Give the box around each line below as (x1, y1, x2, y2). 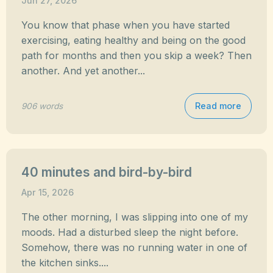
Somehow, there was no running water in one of (21, 241, 247, 253)
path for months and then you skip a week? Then (21, 49, 252, 62)
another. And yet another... (21, 65, 145, 77)
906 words (21, 101, 63, 111)
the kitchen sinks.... (21, 257, 108, 269)
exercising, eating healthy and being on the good (21, 34, 246, 46)
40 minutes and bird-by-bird (21, 165, 192, 180)
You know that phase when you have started (21, 19, 230, 31)
